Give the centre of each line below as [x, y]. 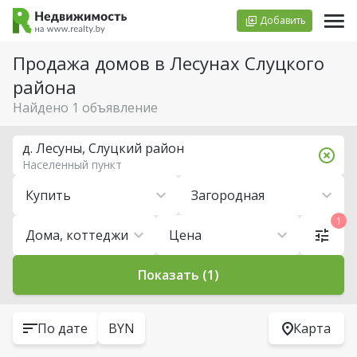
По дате [63, 328]
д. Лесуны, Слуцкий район [103, 148]
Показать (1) [178, 275]
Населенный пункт [72, 164]
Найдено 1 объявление [85, 108]
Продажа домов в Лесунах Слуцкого [169, 63]
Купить [48, 195]
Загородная [228, 195]
